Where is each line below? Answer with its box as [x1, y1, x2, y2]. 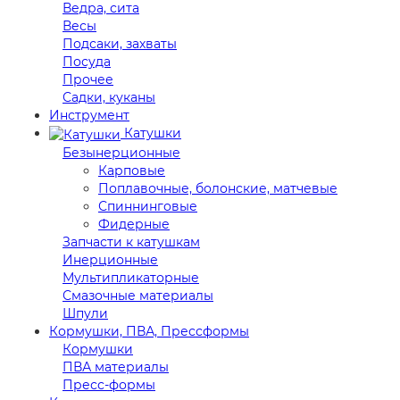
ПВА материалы [62, 358, 169, 375]
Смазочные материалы [62, 287, 213, 304]
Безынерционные [62, 144, 180, 161]
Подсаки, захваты [62, 36, 177, 53]
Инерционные [62, 251, 158, 268]
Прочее [62, 71, 113, 88]
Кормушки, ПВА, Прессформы [49, 322, 249, 339]
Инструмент [49, 107, 129, 124]
